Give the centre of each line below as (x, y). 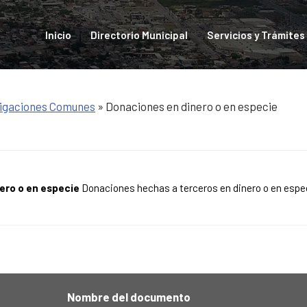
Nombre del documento (128, 296)
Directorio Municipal (139, 35)
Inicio (58, 35)
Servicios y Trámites (256, 35)
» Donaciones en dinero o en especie (186, 106)
